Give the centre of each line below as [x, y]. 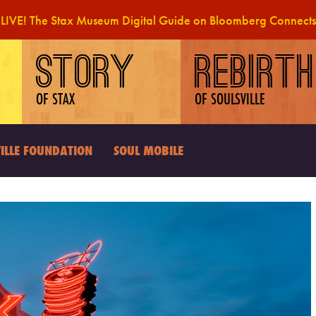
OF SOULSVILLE [230, 98]
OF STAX [56, 98]
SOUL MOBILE [148, 150]
